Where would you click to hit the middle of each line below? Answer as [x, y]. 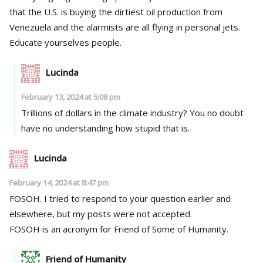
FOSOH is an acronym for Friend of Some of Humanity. [119, 229]
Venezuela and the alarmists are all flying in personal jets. [125, 27]
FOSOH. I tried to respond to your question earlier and [120, 198]
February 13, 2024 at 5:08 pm [70, 97]
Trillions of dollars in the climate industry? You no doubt [132, 112]
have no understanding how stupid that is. [105, 128]
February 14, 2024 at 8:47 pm [59, 182]
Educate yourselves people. [65, 42]
